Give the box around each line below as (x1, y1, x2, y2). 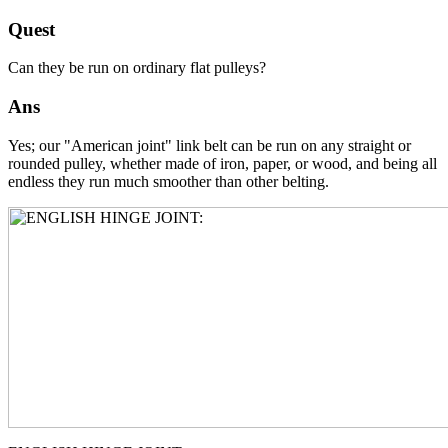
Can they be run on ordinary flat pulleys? (8, 59, 266, 77)
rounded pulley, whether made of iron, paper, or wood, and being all (8, 154, 437, 172)
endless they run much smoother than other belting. (8, 172, 329, 190)
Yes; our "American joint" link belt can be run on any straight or (8, 136, 411, 154)
